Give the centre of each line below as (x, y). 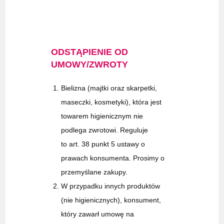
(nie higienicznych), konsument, (111, 200)
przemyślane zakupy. (94, 172)
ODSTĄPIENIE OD (90, 52)
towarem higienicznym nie (102, 116)
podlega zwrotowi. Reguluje (105, 130)
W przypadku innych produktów (111, 186)
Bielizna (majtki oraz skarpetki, (109, 88)
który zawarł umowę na (98, 214)
